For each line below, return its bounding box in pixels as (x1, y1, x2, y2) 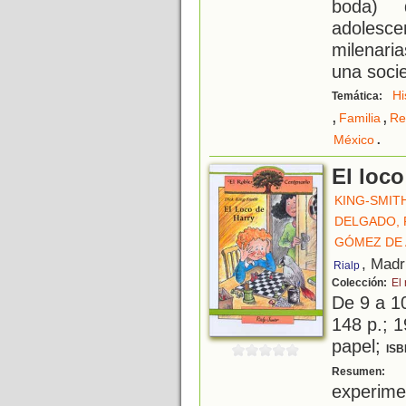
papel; (332, 335, 386, 357)
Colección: (332, 276, 390, 290)
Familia (339, 111, 381, 126)
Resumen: (332, 365, 388, 379)
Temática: (332, 90, 385, 103)
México (333, 132, 374, 148)
